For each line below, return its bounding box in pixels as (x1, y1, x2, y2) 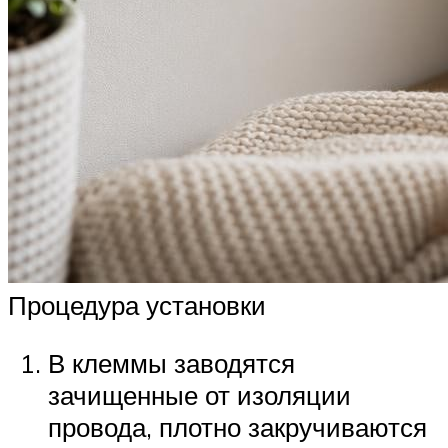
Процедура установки (8, 288, 266, 321)
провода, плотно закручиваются (48, 410, 427, 443)
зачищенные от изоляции (48, 378, 351, 411)
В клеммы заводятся (48, 346, 295, 379)
